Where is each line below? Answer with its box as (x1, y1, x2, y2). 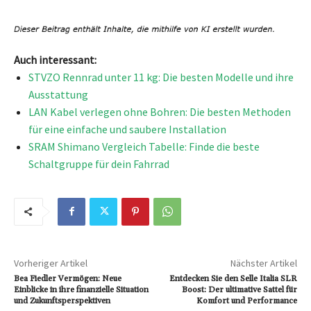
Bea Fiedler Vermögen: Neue (14, 273, 121, 284)
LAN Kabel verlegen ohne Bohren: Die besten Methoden (28, 104, 291, 119)
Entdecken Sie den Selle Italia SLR (169, 273, 297, 284)
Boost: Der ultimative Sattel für (181, 284, 297, 295)
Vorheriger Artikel (14, 256, 87, 269)
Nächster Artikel (230, 256, 297, 269)
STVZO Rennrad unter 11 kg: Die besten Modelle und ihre (28, 69, 294, 84)
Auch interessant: (14, 52, 96, 67)
